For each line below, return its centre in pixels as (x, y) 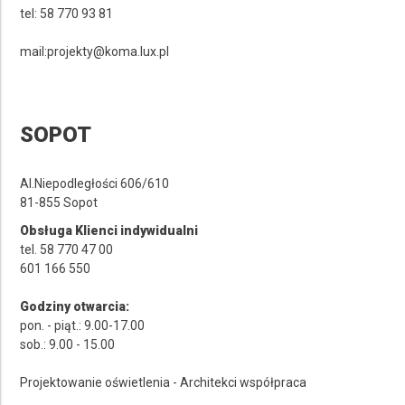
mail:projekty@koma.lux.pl (95, 51)
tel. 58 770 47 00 (67, 249)
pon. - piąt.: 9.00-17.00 (83, 325)
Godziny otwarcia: (75, 306)
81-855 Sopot (59, 202)
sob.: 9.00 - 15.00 (68, 344)
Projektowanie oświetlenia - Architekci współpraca (164, 382)
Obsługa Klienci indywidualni (109, 230)
